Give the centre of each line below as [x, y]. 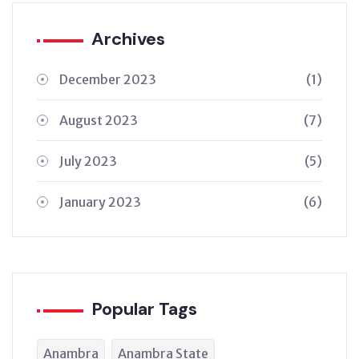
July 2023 [88, 161]
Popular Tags [144, 309]
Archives [128, 39]
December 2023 [108, 79]
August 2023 [99, 120]
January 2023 [100, 202]
